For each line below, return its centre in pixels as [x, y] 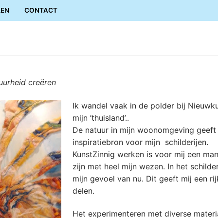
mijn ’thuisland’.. [100, 118]
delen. [83, 191]
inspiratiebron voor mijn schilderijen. [140, 142]
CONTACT [41, 10]
